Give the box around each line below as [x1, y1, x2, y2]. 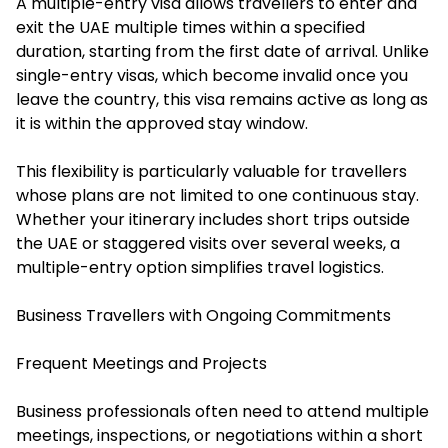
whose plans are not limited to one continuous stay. [16, 184, 419, 208]
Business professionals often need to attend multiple [16, 400, 429, 424]
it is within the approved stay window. [16, 112, 308, 136]
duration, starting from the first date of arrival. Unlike [16, 40, 429, 64]
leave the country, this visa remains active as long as [16, 88, 428, 112]
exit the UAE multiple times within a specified [16, 16, 365, 40]
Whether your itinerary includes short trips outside [16, 208, 410, 232]
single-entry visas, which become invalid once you [16, 64, 408, 88]
